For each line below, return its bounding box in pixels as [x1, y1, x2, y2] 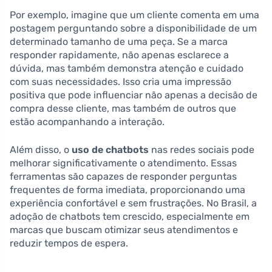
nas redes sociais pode [149, 143, 254, 155]
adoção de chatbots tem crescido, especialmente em [10, 210, 250, 222]
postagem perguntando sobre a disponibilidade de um [10, 22, 257, 34]
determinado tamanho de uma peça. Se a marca [10, 35, 228, 47]
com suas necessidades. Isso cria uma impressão [10, 75, 231, 87]
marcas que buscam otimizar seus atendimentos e [10, 223, 238, 236]
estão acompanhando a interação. [10, 115, 165, 127]
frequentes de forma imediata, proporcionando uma [10, 183, 245, 195]
